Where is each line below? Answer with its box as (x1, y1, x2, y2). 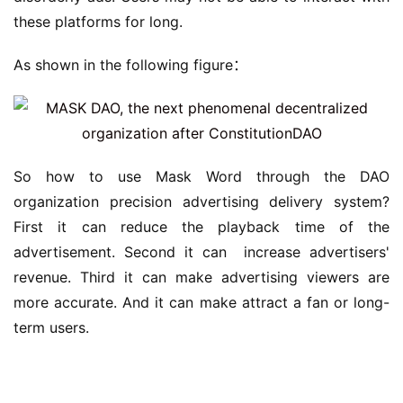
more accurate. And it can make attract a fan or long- (13, 293, 390, 311)
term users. (13, 318, 89, 336)
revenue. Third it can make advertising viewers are (13, 268, 390, 286)
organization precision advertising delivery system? (13, 193, 390, 210)
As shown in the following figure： (13, 56, 247, 74)
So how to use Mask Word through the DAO (13, 167, 390, 185)
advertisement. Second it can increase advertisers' (13, 243, 390, 261)
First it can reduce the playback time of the (13, 218, 390, 236)
